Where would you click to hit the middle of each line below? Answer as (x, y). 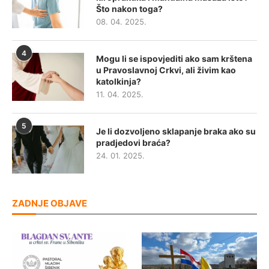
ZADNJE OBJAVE (50, 203)
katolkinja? (119, 81)
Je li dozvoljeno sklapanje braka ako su (176, 131)
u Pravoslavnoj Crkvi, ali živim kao (166, 70)
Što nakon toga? (129, 9)
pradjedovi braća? (133, 143)
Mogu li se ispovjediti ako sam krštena (174, 59)
